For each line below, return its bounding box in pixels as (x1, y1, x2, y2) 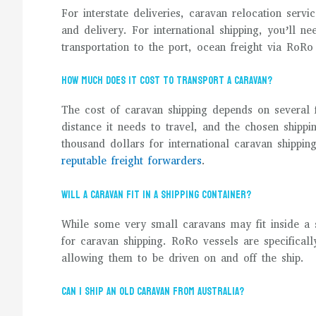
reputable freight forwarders (61, 154, 202, 168)
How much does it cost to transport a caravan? (61, 71, 272, 90)
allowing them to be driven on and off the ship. (61, 250, 304, 265)
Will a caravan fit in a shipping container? (61, 185, 251, 205)
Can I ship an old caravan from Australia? (61, 282, 244, 301)
